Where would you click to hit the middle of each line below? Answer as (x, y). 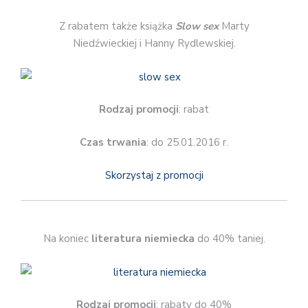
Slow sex (197, 26)
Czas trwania (113, 142)
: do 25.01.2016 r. (187, 142)
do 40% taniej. (230, 239)
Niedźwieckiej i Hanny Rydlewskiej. (154, 44)
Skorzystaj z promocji (154, 176)
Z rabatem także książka (115, 26)
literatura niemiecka (143, 239)
